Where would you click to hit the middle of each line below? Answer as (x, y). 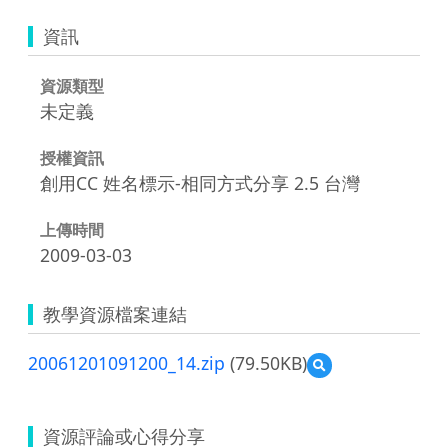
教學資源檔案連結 (115, 313)
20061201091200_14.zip (126, 362)
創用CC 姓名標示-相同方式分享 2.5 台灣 (200, 182)
